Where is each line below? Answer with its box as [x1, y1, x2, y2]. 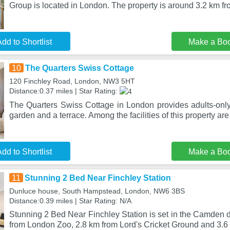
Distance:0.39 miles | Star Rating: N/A [9, 197, 131, 205]
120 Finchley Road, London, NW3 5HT [9, 77, 135, 85]
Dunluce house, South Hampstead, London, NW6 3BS [9, 187, 185, 195]
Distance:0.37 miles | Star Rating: [9, 87, 120, 95]
